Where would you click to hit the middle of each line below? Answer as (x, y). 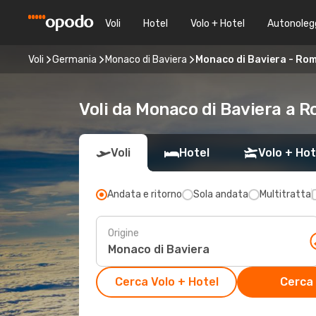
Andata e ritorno (145, 194)
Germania (74, 59)
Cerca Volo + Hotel (166, 282)
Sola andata (221, 194)
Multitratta (285, 194)
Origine (123, 233)
